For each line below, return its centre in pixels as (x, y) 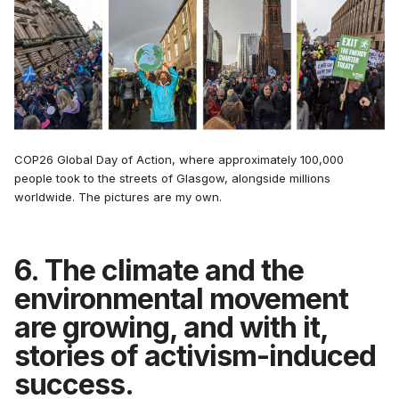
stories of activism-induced (195, 355)
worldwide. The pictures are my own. (118, 196)
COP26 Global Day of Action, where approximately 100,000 (179, 159)
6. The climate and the (159, 270)
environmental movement (181, 298)
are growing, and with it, (171, 327)
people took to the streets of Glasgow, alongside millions (172, 178)
